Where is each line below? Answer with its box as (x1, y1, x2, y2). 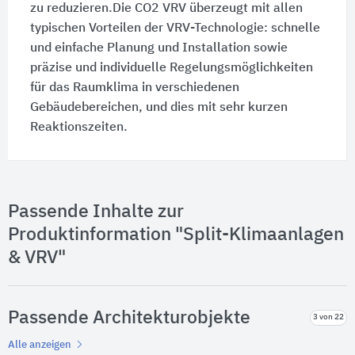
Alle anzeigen (8, 339, 74, 350)
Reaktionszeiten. (29, 120, 128, 134)
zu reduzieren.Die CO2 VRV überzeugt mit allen (29, 2, 303, 15)
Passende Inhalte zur (8, 202, 184, 221)
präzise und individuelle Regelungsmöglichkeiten (29, 61, 313, 74)
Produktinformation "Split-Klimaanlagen (8, 225, 344, 244)
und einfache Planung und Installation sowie (29, 41, 288, 55)
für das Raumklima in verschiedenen (29, 81, 239, 94)
